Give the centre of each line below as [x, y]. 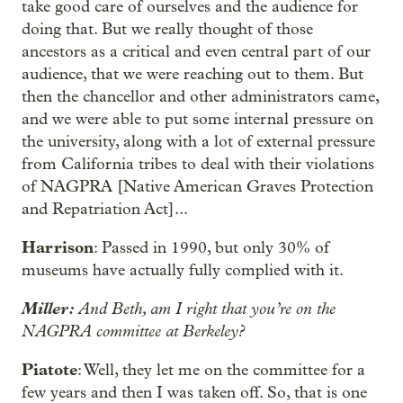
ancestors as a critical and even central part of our [196, 52]
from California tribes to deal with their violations [198, 164]
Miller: [48, 309]
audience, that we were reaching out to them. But [193, 74]
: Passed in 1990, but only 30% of [211, 248]
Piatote [49, 370]
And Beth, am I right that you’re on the [205, 309]
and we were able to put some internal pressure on [197, 119]
